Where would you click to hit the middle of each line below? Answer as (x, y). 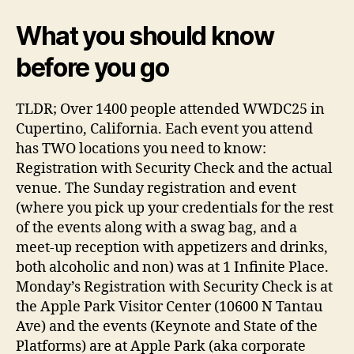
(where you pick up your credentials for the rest (175, 209)
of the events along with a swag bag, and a (156, 228)
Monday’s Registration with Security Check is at (174, 288)
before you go (92, 68)
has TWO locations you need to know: (141, 149)
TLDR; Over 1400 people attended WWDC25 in (170, 110)
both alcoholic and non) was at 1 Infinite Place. (172, 268)
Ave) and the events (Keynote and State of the (167, 327)
